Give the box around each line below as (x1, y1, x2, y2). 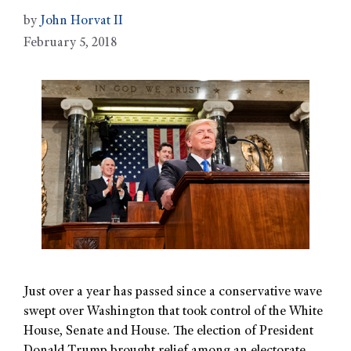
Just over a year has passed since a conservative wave (24, 286, 322, 300)
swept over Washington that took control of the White (24, 306, 323, 320)
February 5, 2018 (24, 37, 117, 51)
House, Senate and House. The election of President (24, 325, 313, 339)
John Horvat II (40, 15, 123, 29)
